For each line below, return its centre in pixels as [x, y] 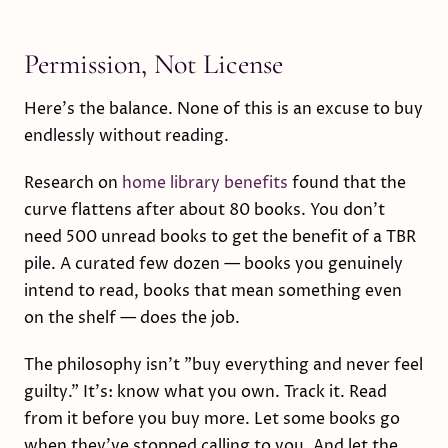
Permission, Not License [153, 64]
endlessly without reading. [126, 136]
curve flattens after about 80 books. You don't [204, 210]
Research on [73, 183]
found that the [347, 183]
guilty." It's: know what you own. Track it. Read [205, 392]
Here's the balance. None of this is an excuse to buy [223, 109]
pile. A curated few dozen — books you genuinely [213, 264]
